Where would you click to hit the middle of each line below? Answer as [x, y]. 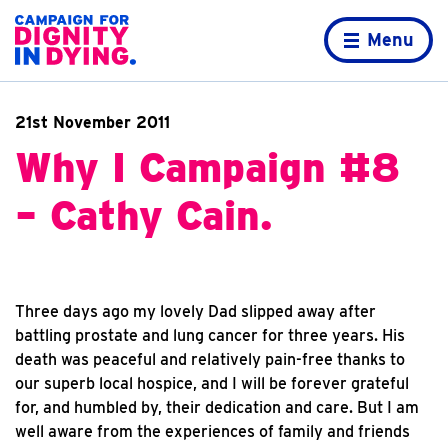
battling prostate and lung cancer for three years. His [210, 335]
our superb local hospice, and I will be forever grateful [212, 383]
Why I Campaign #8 [207, 168]
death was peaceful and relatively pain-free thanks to [210, 359]
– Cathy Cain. [144, 216]
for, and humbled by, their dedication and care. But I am [217, 407]
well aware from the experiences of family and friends [212, 431]
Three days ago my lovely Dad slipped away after [195, 311]
